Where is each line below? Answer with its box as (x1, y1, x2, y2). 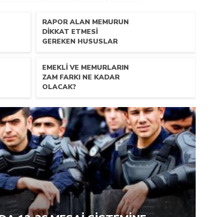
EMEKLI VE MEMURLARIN (42, 63, 129, 72)
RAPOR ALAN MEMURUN (42, 17, 129, 27)
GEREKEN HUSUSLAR (42, 37, 118, 46)
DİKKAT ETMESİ (42, 27, 98, 36)
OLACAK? (42, 82, 76, 92)
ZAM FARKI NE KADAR (42, 73, 120, 82)
